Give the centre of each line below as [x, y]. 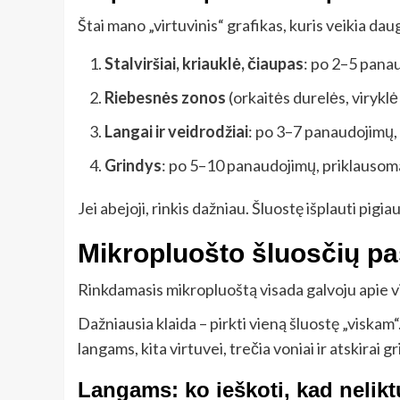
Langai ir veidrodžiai [176, 131]
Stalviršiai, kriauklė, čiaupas [204, 63]
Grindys [133, 165]
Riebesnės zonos [165, 97]
